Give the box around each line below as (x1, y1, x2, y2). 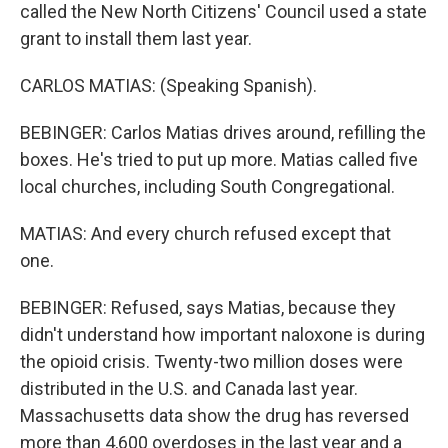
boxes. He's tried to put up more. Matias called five (20, 149, 418, 170)
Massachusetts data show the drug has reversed (20, 405, 409, 426)
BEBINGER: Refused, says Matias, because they (20, 297, 396, 318)
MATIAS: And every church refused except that (20, 223, 391, 244)
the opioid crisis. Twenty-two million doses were (20, 351, 403, 372)
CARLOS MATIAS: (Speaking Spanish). (20, 75, 317, 96)
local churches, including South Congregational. (20, 176, 395, 197)
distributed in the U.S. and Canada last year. (20, 378, 358, 399)
